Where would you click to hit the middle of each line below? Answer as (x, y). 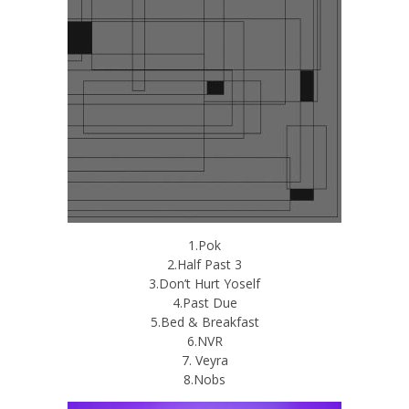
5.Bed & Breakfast (204, 321)
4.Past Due (204, 302)
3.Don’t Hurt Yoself (204, 283)
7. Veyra (204, 360)
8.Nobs (204, 379)
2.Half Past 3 (204, 264)
